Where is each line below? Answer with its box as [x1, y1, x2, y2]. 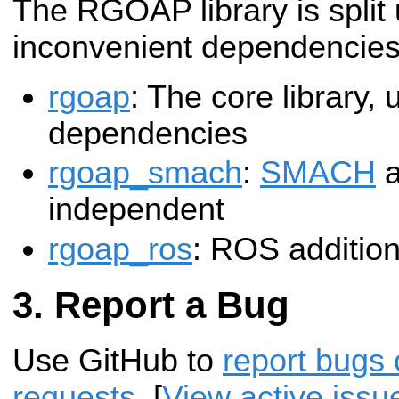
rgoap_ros [48, 231, 192, 267]
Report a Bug [54, 284, 289, 327]
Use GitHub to [12, 343, 223, 379]
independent [48, 191, 224, 228]
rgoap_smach [48, 155, 242, 191]
